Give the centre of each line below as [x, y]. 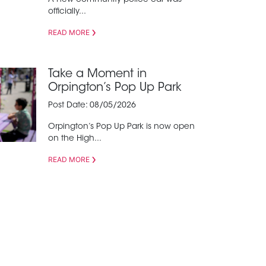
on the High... [75, 139]
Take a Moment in [97, 75]
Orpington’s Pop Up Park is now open [121, 127]
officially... [67, 12]
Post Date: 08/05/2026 [92, 106]
